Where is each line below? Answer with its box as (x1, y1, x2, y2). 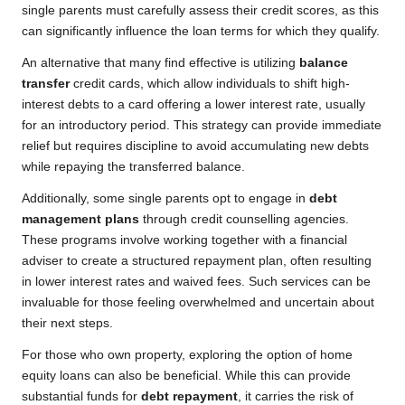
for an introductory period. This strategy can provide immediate (22, 118, 381, 133)
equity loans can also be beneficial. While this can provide (22, 369, 351, 383)
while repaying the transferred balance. (22, 160, 245, 174)
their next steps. (22, 316, 113, 331)
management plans (22, 212, 139, 227)
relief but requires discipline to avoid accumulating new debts (22, 139, 369, 154)
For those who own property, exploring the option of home (22, 348, 353, 363)
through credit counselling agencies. (139, 212, 349, 227)
